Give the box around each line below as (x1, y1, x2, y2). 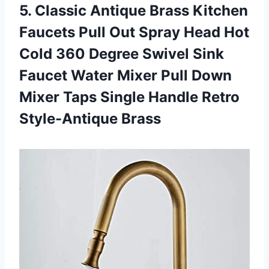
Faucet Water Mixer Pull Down (19, 66, 232, 84)
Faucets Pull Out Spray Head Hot (19, 23, 249, 41)
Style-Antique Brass (19, 109, 161, 127)
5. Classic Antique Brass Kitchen (19, 1, 248, 19)
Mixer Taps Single (19, 88, 148, 106)
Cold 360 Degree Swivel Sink (19, 44, 224, 62)
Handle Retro (148, 88, 240, 106)
